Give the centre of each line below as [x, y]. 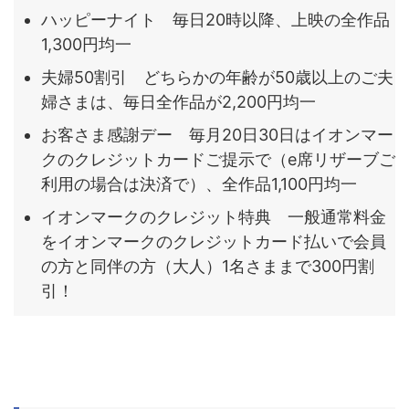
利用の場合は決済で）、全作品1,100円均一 [199, 184]
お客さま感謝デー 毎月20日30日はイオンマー [217, 134]
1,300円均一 [86, 44]
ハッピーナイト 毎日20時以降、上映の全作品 [215, 19]
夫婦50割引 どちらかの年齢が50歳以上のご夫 [217, 77]
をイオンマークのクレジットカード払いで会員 [214, 241]
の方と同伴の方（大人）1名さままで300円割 [208, 266]
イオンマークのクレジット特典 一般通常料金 [214, 216]
